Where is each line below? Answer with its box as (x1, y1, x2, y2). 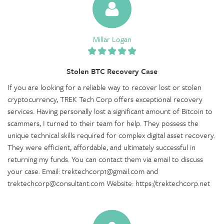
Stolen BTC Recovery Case (66, 65, 157, 76)
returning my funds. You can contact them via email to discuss (7, 153, 203, 164)
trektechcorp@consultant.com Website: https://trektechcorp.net (7, 177, 210, 188)
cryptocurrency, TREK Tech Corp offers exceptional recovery (7, 93, 202, 104)
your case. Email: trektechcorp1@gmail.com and (7, 165, 158, 176)
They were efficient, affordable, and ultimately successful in (7, 141, 195, 152)
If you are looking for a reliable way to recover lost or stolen (7, 81, 201, 92)
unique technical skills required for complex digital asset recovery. (7, 129, 215, 140)
